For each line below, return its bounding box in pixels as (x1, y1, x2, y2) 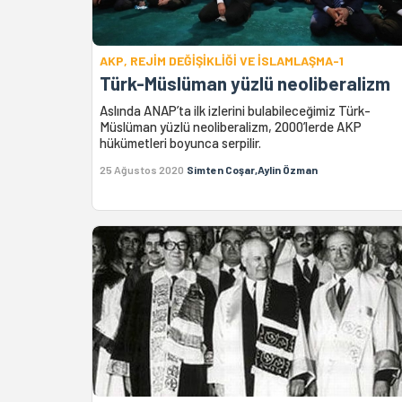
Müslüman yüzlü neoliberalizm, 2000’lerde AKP (100, 118, 362, 135)
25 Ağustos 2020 (100, 162, 184, 176)
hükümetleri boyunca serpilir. (100, 134, 261, 151)
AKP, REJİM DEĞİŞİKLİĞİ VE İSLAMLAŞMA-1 (100, 52, 344, 68)
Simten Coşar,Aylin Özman (187, 162, 318, 176)
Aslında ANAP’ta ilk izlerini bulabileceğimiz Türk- (100, 101, 371, 118)
